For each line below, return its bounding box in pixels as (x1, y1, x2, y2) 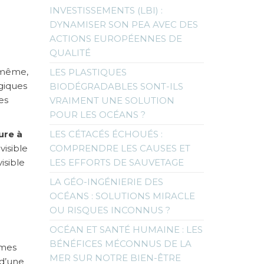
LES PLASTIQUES (49, 66, 127, 78)
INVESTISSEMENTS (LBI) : (49, 4, 163, 16)
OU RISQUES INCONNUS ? (49, 204, 170, 216)
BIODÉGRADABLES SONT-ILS (49, 80, 183, 92)
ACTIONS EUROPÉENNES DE (49, 32, 182, 44)
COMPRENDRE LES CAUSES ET (49, 142, 190, 154)
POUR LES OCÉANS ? (49, 108, 146, 120)
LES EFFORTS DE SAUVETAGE (49, 156, 184, 168)
